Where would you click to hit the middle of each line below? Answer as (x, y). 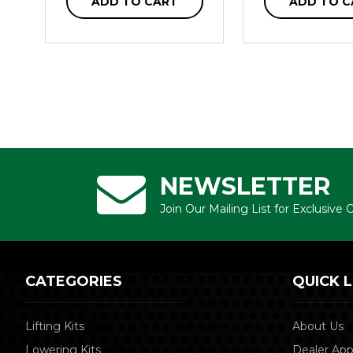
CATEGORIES (74, 282)
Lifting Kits (55, 327)
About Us (318, 327)
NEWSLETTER (245, 187)
